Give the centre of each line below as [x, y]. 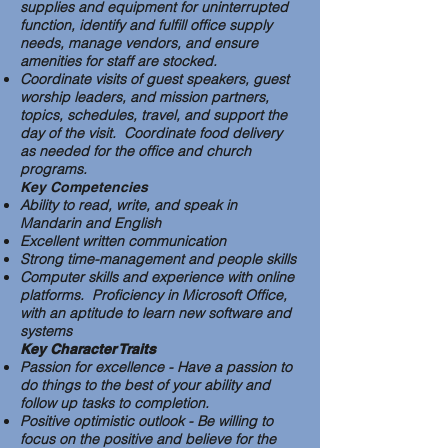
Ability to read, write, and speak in [128, 205]
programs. [53, 169]
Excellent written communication [123, 241]
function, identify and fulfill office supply [146, 25]
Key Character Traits [88, 349]
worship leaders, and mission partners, [144, 97]
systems [46, 331]
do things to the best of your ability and [145, 385]
